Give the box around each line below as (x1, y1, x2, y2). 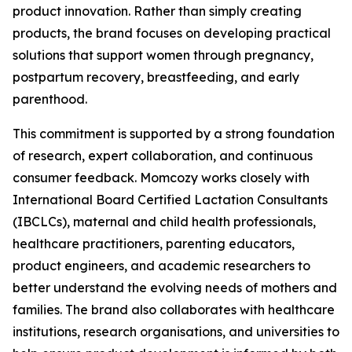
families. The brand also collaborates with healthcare (13, 302, 335, 317)
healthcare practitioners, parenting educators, (13, 236, 295, 251)
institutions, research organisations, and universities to (13, 324, 339, 339)
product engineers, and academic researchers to (13, 258, 310, 273)
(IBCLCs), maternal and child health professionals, (13, 214, 316, 229)
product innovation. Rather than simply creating (13, 3, 302, 19)
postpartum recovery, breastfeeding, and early (13, 69, 299, 85)
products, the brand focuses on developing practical (13, 25, 331, 41)
